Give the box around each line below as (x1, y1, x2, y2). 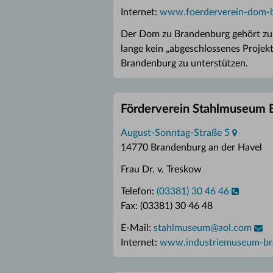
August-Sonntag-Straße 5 (121, 128, 230, 138)
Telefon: (121, 186, 157, 196)
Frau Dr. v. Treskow (121, 165, 202, 174)
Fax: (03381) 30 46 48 (121, 201, 213, 211)
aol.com (218, 223, 252, 233)
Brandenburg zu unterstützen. (121, 58, 248, 68)
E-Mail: (121, 223, 154, 233)
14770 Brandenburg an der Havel (121, 143, 262, 152)
